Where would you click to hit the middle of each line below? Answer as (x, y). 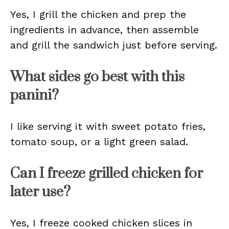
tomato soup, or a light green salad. (99, 142)
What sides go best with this (97, 77)
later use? (40, 192)
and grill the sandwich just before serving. (114, 45)
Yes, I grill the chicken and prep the (98, 14)
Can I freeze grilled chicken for (107, 174)
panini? (35, 95)
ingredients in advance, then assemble (105, 30)
